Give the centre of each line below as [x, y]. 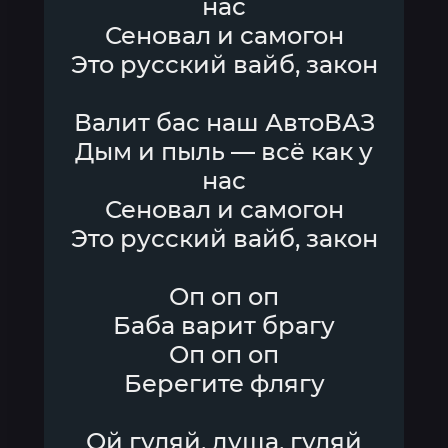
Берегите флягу [224, 383]
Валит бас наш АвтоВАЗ [224, 122]
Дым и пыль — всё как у [224, 151]
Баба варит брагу [224, 325]
